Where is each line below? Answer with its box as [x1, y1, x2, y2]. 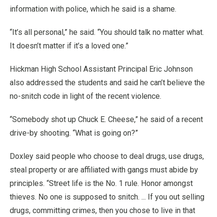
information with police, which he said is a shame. [10, 4, 176, 14]
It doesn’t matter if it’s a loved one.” [10, 41, 128, 50]
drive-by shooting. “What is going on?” [10, 128, 138, 138]
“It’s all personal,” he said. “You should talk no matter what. [10, 28, 204, 37]
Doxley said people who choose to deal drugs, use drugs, [10, 152, 204, 161]
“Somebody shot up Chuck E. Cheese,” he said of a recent [10, 115, 203, 124]
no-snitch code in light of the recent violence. [10, 92, 161, 101]
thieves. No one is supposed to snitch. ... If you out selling [10, 192, 204, 201]
